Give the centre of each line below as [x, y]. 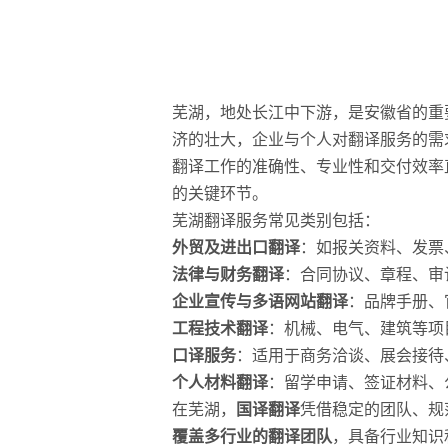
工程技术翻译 [220, 328]
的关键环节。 [220, 193]
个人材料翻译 [220, 382]
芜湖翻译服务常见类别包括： [276, 220]
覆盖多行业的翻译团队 [252, 436]
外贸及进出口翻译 [236, 247]
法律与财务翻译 [228, 274]
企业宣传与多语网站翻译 [260, 301]
